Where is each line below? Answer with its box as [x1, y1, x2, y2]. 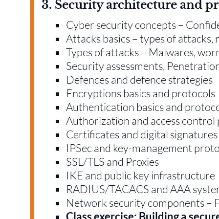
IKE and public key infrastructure [66, 168, 215, 182]
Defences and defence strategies [66, 72, 213, 86]
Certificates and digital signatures [66, 127, 218, 141]
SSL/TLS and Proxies [66, 154, 159, 168]
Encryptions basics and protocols [66, 86, 215, 100]
